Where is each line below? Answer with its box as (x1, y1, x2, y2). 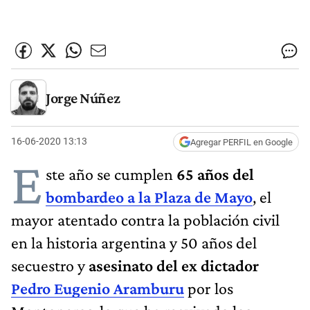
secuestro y (11, 255, 89, 275)
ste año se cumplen (46, 164, 176, 183)
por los (184, 278, 233, 298)
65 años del (176, 164, 254, 183)
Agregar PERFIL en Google (190, 136, 293, 147)
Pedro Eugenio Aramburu (11, 278, 184, 298)
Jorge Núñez (46, 89, 120, 107)
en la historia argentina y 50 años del (11, 232, 257, 252)
